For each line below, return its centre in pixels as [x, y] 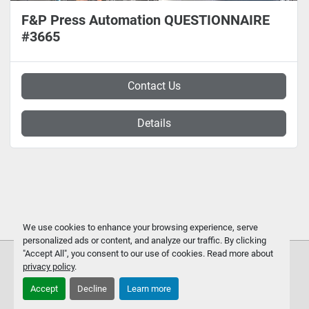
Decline [92, 289]
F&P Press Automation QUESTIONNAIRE [146, 20]
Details [154, 123]
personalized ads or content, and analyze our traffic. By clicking [144, 240]
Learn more [149, 289]
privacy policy [48, 266]
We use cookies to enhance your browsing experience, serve [140, 227]
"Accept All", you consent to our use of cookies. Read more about [148, 253]
